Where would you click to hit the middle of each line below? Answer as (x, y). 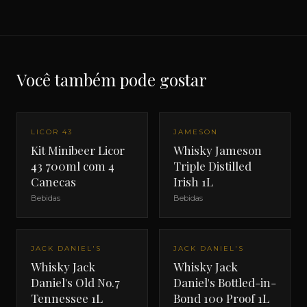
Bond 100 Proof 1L (221, 298)
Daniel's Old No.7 (75, 282)
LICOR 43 (52, 132)
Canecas (53, 182)
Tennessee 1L (67, 298)
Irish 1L (193, 182)
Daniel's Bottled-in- (225, 282)
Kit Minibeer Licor (78, 150)
